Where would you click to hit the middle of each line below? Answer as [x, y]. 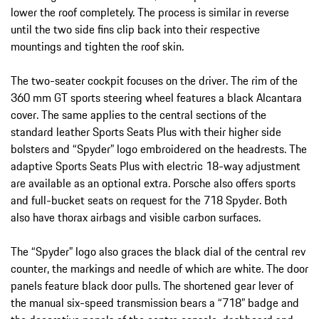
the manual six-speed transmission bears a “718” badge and [155, 303]
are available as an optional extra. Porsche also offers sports [153, 183]
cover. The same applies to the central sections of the [138, 115]
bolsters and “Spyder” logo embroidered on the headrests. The [159, 149]
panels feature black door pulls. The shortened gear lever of [152, 286]
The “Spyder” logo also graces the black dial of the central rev [158, 252]
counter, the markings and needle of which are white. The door [159, 269]
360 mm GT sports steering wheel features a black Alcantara [156, 98]
